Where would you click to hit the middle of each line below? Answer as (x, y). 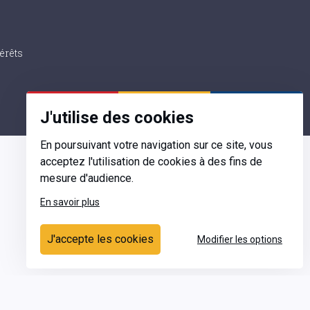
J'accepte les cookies (100, 239)
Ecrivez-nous (91, 245)
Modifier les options (240, 239)
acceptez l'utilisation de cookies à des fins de (151, 162)
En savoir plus (70, 202)
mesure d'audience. (87, 178)
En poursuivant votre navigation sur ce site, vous (156, 145)
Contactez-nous (99, 261)
